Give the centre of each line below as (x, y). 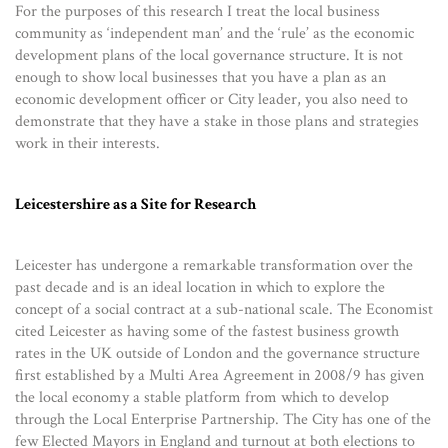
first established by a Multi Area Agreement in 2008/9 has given (219, 375)
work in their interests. (87, 143)
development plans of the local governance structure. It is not (209, 55)
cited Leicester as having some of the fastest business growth (207, 331)
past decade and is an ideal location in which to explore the (200, 287)
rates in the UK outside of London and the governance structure (217, 353)
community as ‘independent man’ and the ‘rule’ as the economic (214, 33)
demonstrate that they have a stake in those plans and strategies (217, 121)
